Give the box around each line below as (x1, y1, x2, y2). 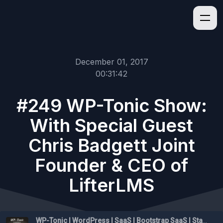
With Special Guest (30, 114, 193, 136)
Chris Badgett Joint (28, 134, 195, 156)
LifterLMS (69, 174, 154, 196)
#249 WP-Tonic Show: (16, 95, 207, 116)
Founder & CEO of (35, 154, 188, 176)
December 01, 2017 (75, 57, 148, 67)
